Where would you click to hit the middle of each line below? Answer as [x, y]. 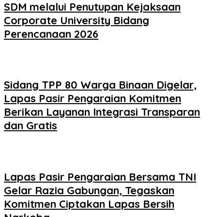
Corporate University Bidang [77, 20]
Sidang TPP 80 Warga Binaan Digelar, [100, 85]
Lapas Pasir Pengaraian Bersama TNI [100, 177]
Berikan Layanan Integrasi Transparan [102, 112]
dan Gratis [31, 126]
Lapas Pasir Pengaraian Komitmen [93, 99]
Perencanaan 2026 [51, 34]
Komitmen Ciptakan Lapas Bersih [89, 204]
